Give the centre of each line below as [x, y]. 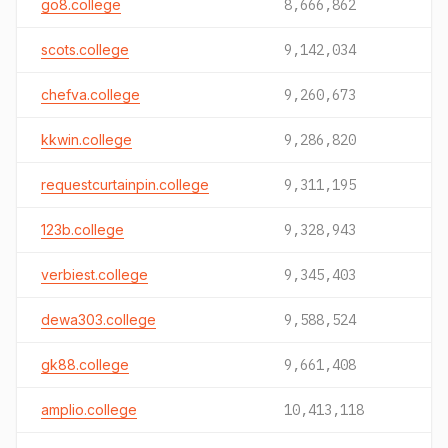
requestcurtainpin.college [125, 184]
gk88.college [85, 364]
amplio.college [89, 409]
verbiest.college [94, 274]
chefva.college [90, 94]
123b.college [82, 229]
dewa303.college [98, 319]
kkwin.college [86, 139]
